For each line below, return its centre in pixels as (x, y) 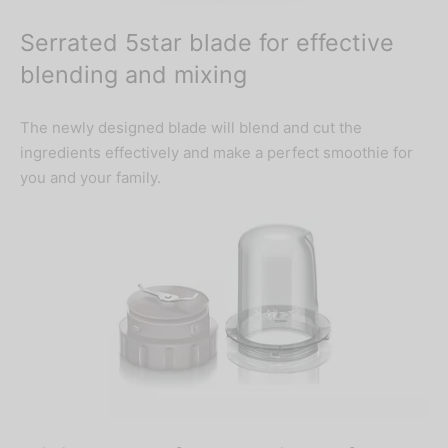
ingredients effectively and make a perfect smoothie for (216, 152)
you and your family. (90, 177)
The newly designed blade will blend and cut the (191, 127)
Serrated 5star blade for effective (207, 43)
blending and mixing (133, 75)
